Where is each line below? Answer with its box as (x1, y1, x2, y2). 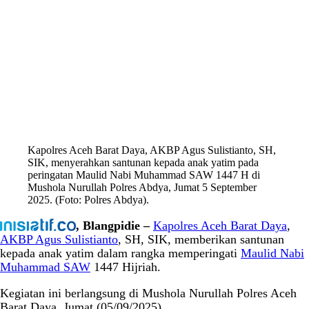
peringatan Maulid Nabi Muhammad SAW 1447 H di (28, 169, 260, 181)
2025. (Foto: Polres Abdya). (28, 194, 149, 206)
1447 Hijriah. (90, 260, 161, 275)
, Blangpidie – (75, 219, 150, 233)
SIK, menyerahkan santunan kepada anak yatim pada (28, 157, 259, 169)
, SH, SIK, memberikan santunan (118, 232, 284, 247)
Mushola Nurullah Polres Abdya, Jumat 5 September (28, 181, 257, 194)
